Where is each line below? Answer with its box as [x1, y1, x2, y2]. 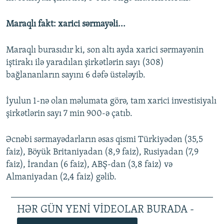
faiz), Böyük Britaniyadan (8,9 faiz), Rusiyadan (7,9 [6, 147, 198, 157]
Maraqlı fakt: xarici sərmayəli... [6, 19, 125, 29]
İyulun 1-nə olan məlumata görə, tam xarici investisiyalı [6, 96, 216, 106]
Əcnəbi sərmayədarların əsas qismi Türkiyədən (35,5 [6, 135, 203, 145]
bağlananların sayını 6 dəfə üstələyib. [6, 70, 145, 80]
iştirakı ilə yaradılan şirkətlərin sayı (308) [6, 58, 164, 68]
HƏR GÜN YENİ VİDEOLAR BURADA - [17, 204, 194, 215]
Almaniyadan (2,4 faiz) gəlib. [6, 172, 116, 182]
